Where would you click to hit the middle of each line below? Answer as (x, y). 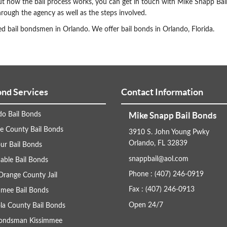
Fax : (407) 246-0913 (162, 190)
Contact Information (162, 92)
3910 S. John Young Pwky (169, 133)
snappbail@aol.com (159, 159)
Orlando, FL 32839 (158, 144)
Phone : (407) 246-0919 (166, 175)
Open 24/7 (146, 205)
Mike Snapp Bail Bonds (173, 116)
